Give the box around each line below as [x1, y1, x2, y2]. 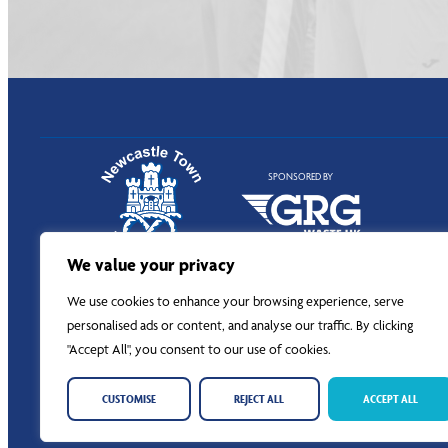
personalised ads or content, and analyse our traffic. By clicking [67, 317, 413, 333]
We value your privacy [67, 254, 235, 275]
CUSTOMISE [102, 391, 157, 406]
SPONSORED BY [268, 170, 334, 182]
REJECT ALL [234, 391, 285, 406]
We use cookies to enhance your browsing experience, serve [67, 293, 404, 309]
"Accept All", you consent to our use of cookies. [67, 341, 331, 357]
